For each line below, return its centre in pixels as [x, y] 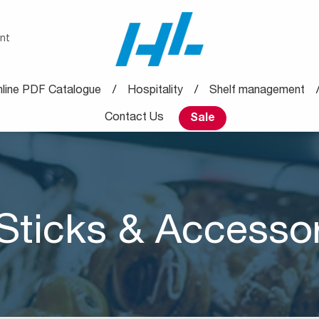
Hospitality [155, 91]
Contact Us [134, 118]
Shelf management [257, 91]
